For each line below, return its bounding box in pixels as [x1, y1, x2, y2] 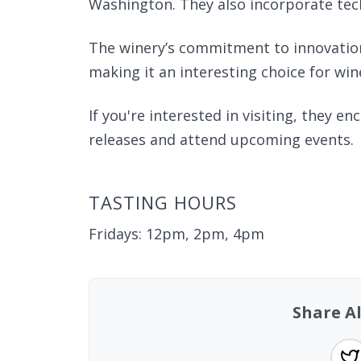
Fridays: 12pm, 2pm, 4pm [89, 224, 264, 243]
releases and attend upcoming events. [89, 130, 354, 149]
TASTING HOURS [89, 190, 237, 214]
